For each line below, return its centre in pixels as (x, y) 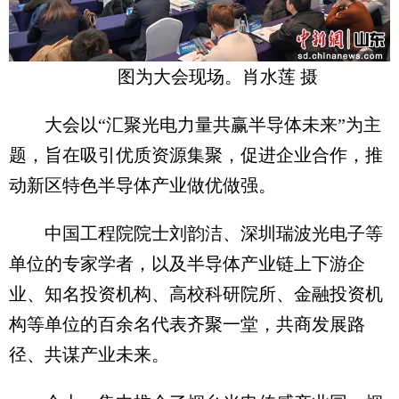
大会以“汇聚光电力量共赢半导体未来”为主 (195, 124)
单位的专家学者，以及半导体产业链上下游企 (187, 263)
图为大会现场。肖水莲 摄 (217, 76)
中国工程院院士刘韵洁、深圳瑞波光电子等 (196, 233)
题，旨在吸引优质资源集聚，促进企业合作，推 (196, 155)
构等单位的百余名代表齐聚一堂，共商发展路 (187, 324)
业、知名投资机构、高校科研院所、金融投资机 (196, 293)
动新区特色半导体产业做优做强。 (142, 185)
